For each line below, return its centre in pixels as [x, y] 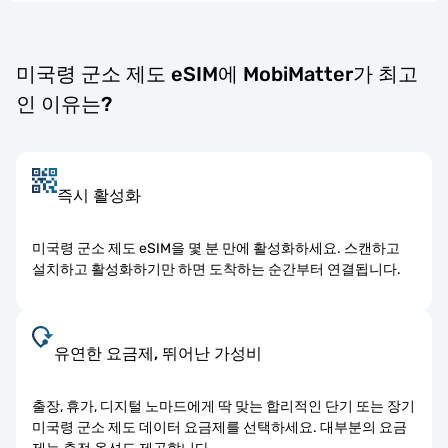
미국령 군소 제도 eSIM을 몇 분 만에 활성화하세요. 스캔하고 [216, 248]
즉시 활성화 [99, 195]
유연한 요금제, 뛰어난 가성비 [158, 353]
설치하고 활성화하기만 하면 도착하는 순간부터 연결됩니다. [216, 269]
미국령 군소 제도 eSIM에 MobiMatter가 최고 [217, 73]
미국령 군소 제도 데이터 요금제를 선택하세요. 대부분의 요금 [219, 427]
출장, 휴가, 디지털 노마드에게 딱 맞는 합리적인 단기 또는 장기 [223, 406]
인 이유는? [64, 103]
